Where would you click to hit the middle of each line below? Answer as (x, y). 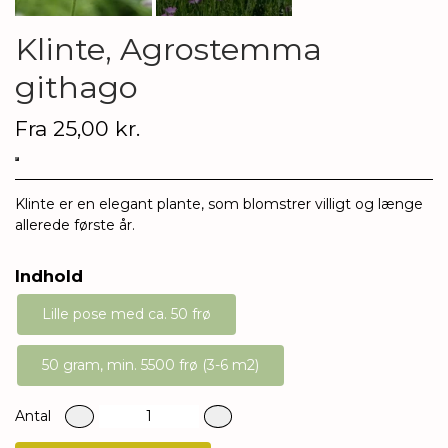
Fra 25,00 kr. (77, 128)
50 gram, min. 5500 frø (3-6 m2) (150, 364)
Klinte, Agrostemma (168, 48)
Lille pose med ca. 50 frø (126, 313)
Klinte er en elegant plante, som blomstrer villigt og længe (219, 203)
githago (76, 86)
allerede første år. (77, 224)
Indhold (49, 275)
